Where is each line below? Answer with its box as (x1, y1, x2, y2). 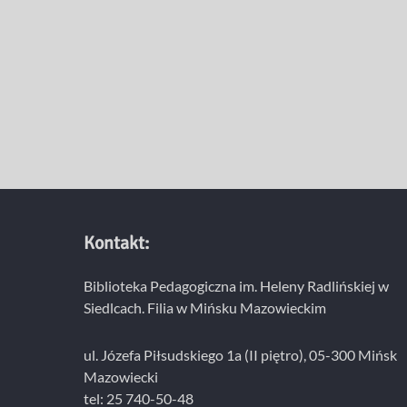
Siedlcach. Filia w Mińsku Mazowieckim (84, 299, 326, 317)
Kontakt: (84, 232, 149, 255)
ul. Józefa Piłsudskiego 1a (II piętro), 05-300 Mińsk (84, 346, 397, 364)
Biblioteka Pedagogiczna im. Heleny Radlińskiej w (84, 277, 389, 295)
